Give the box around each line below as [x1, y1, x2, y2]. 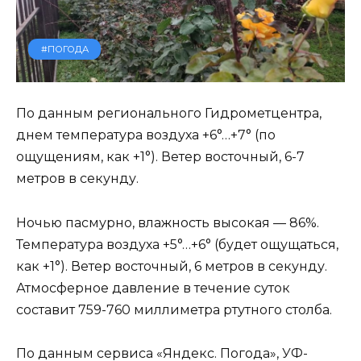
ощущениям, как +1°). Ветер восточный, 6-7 [16, 149, 305, 165]
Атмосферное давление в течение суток [16, 280, 290, 296]
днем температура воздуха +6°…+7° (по [16, 127, 276, 143]
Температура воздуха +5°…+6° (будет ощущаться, [16, 236, 338, 252]
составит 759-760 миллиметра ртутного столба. [16, 301, 332, 317]
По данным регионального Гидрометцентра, [16, 106, 322, 122]
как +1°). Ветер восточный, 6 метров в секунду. [16, 258, 327, 274]
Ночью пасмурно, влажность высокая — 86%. [16, 214, 319, 230]
